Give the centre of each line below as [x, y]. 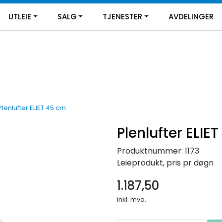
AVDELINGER [191, 17]
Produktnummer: [150, 151]
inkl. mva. [132, 199]
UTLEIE [20, 17]
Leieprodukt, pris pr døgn [165, 163]
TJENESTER [123, 17]
